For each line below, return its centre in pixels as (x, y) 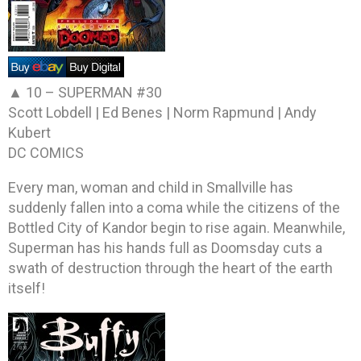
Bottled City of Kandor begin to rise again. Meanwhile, (176, 227)
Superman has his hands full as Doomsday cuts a (165, 247)
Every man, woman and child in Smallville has (151, 187)
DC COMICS (46, 152)
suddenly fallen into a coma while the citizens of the (174, 207)
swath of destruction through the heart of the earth (170, 268)
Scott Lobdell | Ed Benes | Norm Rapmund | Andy (162, 112)
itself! (27, 288)
